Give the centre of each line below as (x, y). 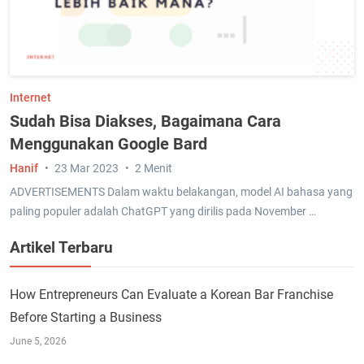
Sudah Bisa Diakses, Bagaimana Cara (145, 121)
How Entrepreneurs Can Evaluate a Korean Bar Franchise (171, 294)
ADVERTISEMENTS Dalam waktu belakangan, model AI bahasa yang (181, 191)
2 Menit (154, 168)
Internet (30, 97)
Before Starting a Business (86, 317)
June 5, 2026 (38, 341)
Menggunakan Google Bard (108, 143)
